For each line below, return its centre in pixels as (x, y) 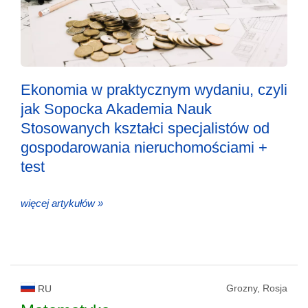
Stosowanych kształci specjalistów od (145, 128)
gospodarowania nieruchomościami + (144, 147)
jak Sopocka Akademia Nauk (116, 109)
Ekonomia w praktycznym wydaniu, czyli (154, 89)
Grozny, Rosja (257, 288)
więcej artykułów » (62, 203)
